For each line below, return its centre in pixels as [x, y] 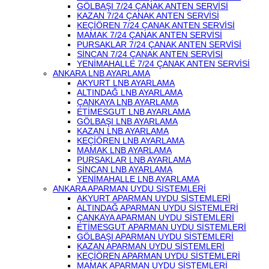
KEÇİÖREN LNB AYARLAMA [131, 141]
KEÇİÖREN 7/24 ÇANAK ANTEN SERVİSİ [156, 25]
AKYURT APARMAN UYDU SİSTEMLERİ [154, 198]
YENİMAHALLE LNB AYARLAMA [138, 179]
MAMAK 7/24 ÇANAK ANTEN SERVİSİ [150, 35]
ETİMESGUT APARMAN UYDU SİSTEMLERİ [162, 227]
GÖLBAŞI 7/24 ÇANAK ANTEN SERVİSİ [153, 6]
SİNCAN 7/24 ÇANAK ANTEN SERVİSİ [150, 54]
